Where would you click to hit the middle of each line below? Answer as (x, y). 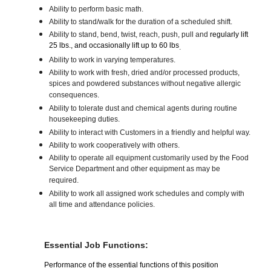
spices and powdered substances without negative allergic (145, 85)
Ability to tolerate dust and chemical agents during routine (143, 109)
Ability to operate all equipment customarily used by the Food (149, 158)
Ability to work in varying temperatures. (113, 60)
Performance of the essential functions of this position (132, 265)
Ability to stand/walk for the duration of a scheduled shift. (141, 22)
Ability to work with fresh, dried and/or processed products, (145, 73)
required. (64, 181)
